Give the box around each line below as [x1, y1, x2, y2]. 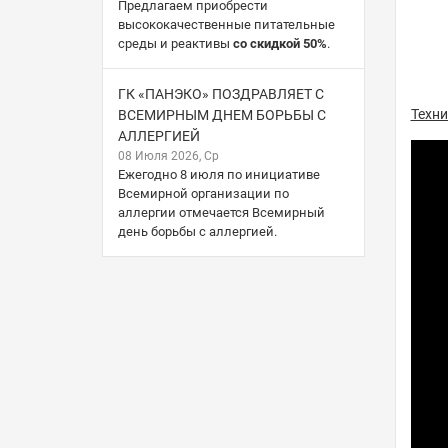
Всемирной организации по [118, 185, 289, 201]
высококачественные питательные [118, 16, 335, 32]
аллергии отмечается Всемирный [118, 204, 325, 220]
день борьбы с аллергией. [118, 223, 277, 239]
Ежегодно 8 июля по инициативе [118, 166, 320, 182]
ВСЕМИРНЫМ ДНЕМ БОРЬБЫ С [118, 106, 326, 123]
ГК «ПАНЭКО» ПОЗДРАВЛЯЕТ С [118, 85, 324, 102]
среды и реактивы [118, 35, 233, 51]
